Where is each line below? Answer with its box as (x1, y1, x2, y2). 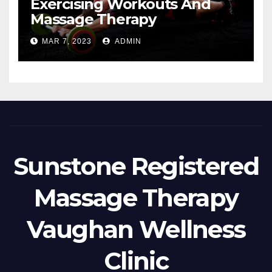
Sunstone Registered (13, 151, 259, 181)
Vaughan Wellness (26, 214, 246, 244)
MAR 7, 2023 (42, 36, 92, 46)
